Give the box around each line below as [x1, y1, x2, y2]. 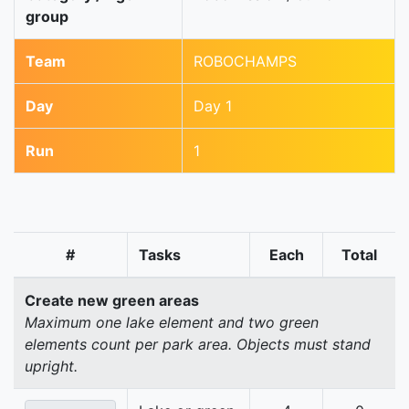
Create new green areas [25, 291, 199, 310]
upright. [25, 357, 78, 376]
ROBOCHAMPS [194, 52, 297, 71]
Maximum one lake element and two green [25, 313, 319, 332]
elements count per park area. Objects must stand [25, 335, 371, 354]
